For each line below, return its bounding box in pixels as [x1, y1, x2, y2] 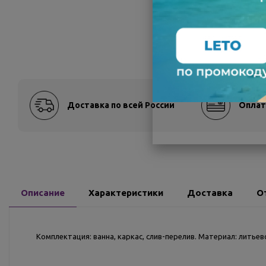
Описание [21, 188, 65, 198]
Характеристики [88, 188, 163, 198]
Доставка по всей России [67, 100, 175, 110]
